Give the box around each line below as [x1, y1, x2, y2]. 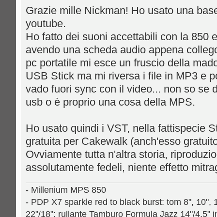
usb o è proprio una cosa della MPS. [26, 96, 195, 108]
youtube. [26, 17, 66, 30]
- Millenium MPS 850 [26, 185, 106, 195]
